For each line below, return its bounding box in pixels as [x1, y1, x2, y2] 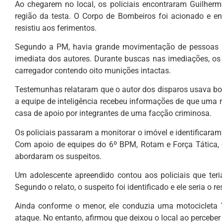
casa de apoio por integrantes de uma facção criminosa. [15, 109, 212, 118]
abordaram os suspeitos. [15, 151, 102, 161]
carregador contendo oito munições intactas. [15, 65, 171, 75]
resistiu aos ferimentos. [15, 23, 97, 33]
